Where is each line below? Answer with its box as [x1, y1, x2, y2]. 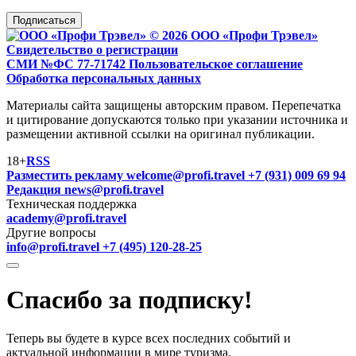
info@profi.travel [6, 239, 103, 253]
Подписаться [13, 14, 75, 26]
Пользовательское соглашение [129, 56, 303, 71]
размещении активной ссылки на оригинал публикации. [6, 126, 315, 141]
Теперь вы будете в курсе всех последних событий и [6, 331, 291, 346]
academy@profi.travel [6, 211, 126, 225]
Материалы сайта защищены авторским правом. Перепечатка [6, 98, 341, 112]
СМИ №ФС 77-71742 [6, 56, 129, 71]
